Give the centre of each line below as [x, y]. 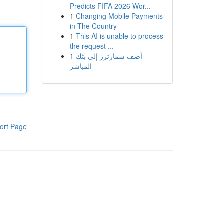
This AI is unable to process [119, 36]
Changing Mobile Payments [119, 16]
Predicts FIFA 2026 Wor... [110, 6]
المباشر [81, 66]
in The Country [93, 26]
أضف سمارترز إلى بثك [109, 56]
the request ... [92, 46]
